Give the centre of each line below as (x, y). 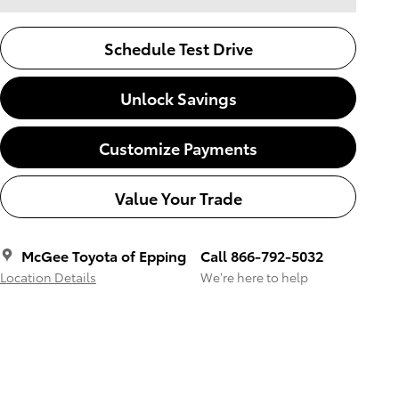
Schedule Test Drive (178, 48)
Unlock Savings (178, 98)
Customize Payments (178, 147)
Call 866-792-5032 (262, 256)
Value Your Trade (178, 197)
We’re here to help (254, 277)
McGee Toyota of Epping (104, 256)
